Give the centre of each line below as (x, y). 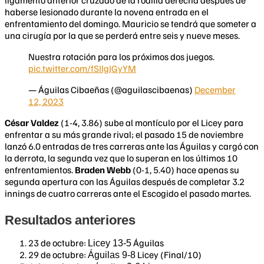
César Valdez (32, 123)
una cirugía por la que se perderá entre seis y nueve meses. (122, 36)
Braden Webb (103, 170)
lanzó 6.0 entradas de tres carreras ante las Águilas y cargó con (132, 146)
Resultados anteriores (70, 220)
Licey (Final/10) (169, 255)
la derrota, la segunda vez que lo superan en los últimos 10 (121, 158)
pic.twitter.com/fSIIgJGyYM (82, 69)
